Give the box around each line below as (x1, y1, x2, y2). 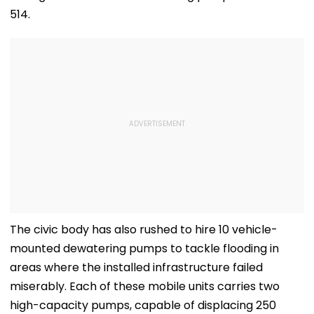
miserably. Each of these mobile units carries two (10, 278, 280, 294)
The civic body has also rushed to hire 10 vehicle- (10, 221, 278, 238)
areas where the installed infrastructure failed (10, 259, 263, 275)
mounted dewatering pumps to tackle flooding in (10, 240, 279, 257)
